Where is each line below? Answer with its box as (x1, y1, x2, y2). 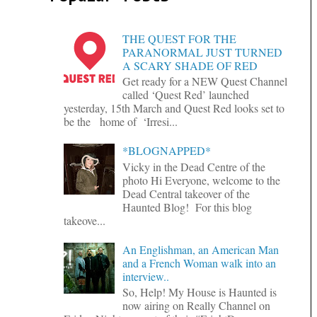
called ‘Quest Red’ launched (122, 87, 250, 102)
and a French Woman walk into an (122, 255, 277, 270)
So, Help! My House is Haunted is (122, 284, 277, 300)
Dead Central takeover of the (122, 185, 250, 201)
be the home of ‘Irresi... (64, 114, 178, 129)
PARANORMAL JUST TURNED (122, 44, 283, 59)
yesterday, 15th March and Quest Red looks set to (64, 100, 284, 115)
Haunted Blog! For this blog (122, 199, 253, 214)
